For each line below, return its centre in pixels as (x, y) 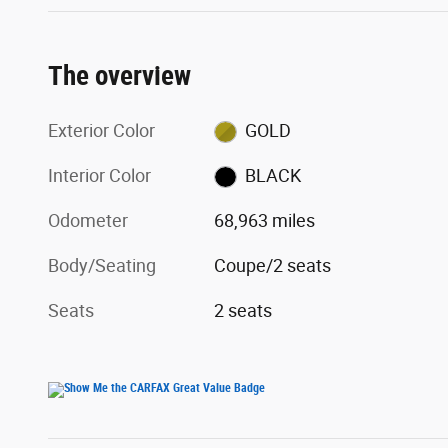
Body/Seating (102, 265)
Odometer (88, 220)
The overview (119, 75)
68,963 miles (265, 220)
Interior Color (99, 175)
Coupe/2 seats (273, 265)
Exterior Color (101, 130)
